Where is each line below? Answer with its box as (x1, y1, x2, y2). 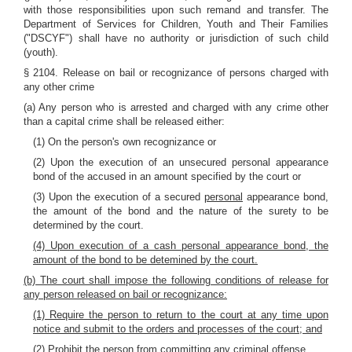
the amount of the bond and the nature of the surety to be (33, 205, 328, 217)
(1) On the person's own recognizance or (33, 136, 216, 148)
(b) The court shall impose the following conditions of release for (24, 274, 328, 286)
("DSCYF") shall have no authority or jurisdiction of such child (24, 32, 328, 44)
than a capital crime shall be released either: (24, 115, 225, 127)
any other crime (24, 81, 94, 93)
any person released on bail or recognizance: (24, 288, 227, 300)
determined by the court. (33, 219, 144, 231)
